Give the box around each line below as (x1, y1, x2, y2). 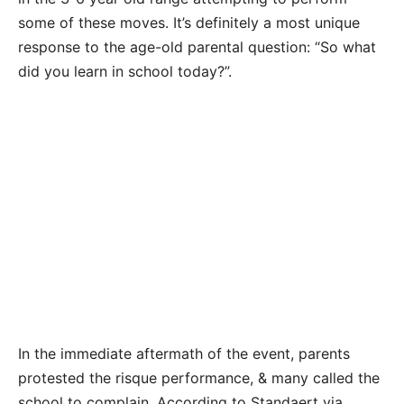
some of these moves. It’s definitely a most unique (18, 14, 360, 32)
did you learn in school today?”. (18, 62, 232, 81)
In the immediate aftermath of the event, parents (18, 344, 350, 363)
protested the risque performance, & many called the (18, 369, 380, 388)
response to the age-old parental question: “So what (18, 38, 376, 57)
